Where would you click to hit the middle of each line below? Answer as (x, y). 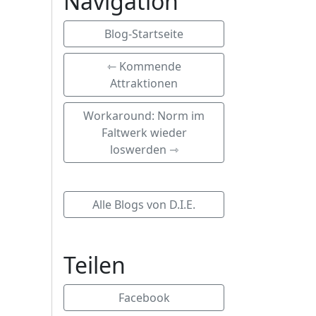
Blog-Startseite (144, 34)
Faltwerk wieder (144, 133)
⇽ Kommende (144, 66)
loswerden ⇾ (144, 150)
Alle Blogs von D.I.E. (144, 205)
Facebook (144, 298)
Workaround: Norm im (144, 116)
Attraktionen (144, 83)
